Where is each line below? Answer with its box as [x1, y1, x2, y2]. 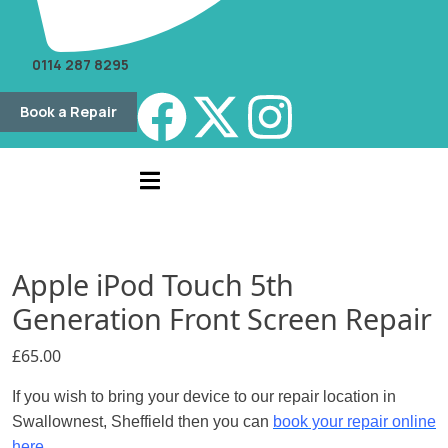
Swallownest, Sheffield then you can [12, 413, 273, 431]
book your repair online [273, 413, 436, 431]
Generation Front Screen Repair [12, 299, 432, 339]
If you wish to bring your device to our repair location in [12, 388, 396, 406]
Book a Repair [20, 101, 117, 121]
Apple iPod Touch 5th [12, 265, 294, 305]
